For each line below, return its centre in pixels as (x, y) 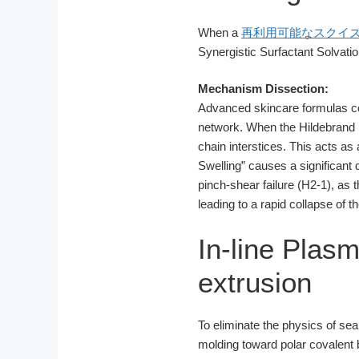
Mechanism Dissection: (263, 89)
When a (220, 32)
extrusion (255, 282)
